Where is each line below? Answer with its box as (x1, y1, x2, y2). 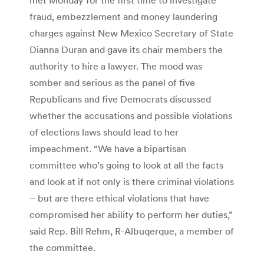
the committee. (29, 241, 95, 253)
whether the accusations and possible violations (29, 109, 232, 121)
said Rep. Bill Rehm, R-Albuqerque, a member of (29, 225, 234, 237)
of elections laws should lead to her (29, 126, 179, 138)
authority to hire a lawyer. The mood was (29, 60, 202, 72)
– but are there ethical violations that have (29, 192, 209, 204)
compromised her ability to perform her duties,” (29, 208, 233, 220)
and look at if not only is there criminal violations (29, 175, 234, 187)
